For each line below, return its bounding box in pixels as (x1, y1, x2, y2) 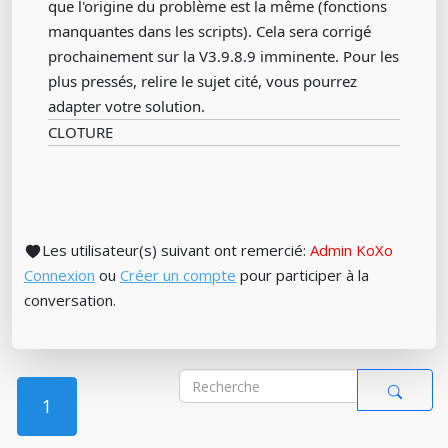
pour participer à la (236, 265, 369, 285)
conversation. (24, 290, 116, 310)
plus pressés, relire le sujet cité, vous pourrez (48, 71, 357, 91)
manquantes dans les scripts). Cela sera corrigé (48, 21, 371, 41)
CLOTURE (48, 122, 113, 142)
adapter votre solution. (48, 96, 205, 116)
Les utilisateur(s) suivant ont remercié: (42, 240, 310, 260)
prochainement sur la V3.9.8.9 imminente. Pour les (48, 46, 399, 66)
